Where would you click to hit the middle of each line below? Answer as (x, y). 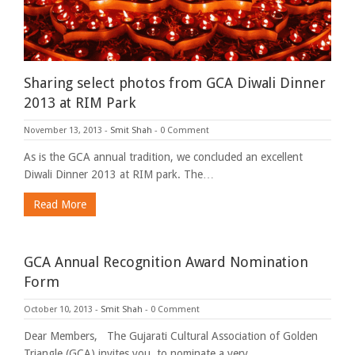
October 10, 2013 (58, 309)
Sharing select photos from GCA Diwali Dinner (175, 82)
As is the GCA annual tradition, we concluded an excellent (163, 157)
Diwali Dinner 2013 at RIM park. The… (119, 174)
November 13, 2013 (63, 130)
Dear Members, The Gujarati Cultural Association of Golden (171, 336)
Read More (60, 204)
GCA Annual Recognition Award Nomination (166, 261)
